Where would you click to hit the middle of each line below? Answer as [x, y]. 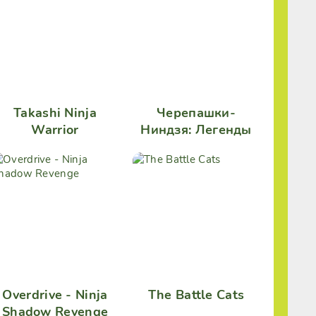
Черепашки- [196, 113]
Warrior [55, 130]
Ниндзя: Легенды [196, 130]
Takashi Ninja [55, 113]
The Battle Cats [196, 295]
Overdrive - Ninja [55, 295]
